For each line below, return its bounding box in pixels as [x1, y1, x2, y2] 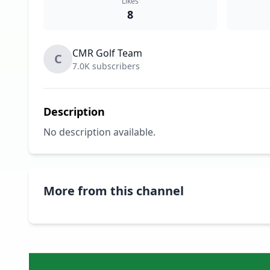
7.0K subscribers [72, 60, 140, 72]
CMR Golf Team [72, 46, 142, 60]
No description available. [43, 125, 155, 139]
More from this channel [43, 183, 184, 199]
